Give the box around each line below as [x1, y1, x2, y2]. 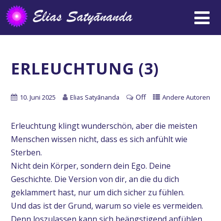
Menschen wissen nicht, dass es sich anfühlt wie [10, 133, 187, 145]
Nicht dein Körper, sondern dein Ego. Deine [10, 160, 171, 171]
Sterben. [10, 147, 42, 158]
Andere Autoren [162, 92, 210, 102]
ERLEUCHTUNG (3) [10, 57, 159, 79]
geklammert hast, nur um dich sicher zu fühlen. [10, 186, 184, 198]
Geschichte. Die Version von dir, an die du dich [10, 173, 179, 184]
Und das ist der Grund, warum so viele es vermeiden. [10, 200, 203, 211]
